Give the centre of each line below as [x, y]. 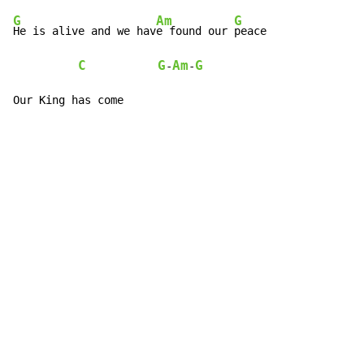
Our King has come [68, 100]
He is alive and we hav [84, 31]
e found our [195, 31]
